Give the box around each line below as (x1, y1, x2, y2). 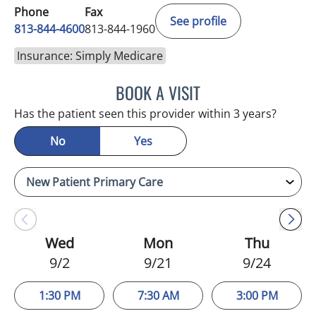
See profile (170, 13, 226, 29)
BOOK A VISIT (116, 79, 200, 105)
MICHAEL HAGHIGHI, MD (200, 80, 310, 99)
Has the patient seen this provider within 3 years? (14, 105, 276, 121)
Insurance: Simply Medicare (17, 47, 163, 63)
